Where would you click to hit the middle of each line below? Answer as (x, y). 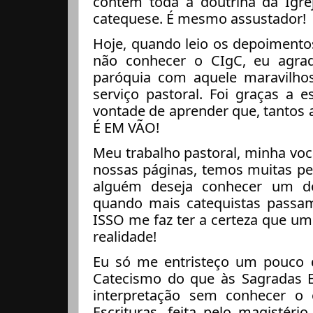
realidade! (125, 237)
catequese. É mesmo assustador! (199, 19)
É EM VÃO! (126, 128)
